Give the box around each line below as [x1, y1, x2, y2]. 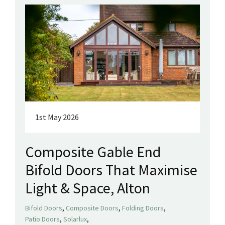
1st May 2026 [35, 112, 79, 123]
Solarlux [63, 214, 87, 224]
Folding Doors [122, 203, 164, 213]
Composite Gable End [25, 142, 161, 162]
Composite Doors [66, 203, 119, 213]
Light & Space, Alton [25, 178, 150, 198]
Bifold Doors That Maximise [25, 160, 197, 180]
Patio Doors [25, 214, 60, 224]
